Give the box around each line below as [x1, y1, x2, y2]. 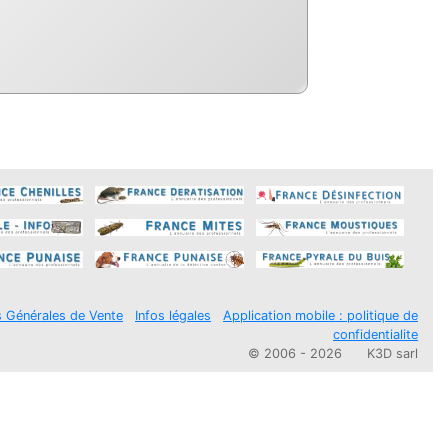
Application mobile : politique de [223, 308, 418, 324]
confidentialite [333, 327, 418, 343]
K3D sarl [367, 346, 418, 362]
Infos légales [135, 308, 211, 324]
